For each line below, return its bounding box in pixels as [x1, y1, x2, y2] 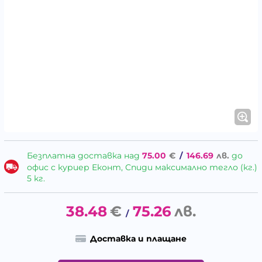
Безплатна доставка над [26, 150, 142, 161]
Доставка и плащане [89, 233, 187, 244]
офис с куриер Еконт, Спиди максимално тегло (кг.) [26, 162, 257, 173]
